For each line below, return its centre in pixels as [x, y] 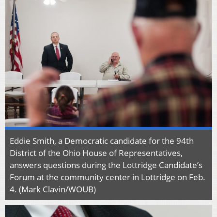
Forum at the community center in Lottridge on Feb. [108, 177]
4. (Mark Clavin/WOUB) [53, 189]
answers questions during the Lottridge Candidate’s [106, 165]
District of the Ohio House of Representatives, [96, 153]
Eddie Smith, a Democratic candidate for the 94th [102, 141]
